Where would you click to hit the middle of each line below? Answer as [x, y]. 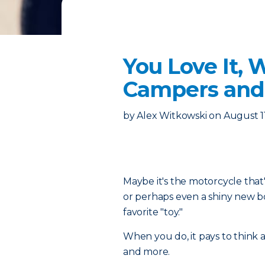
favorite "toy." [153, 212]
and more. [147, 252]
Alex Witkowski [172, 115]
